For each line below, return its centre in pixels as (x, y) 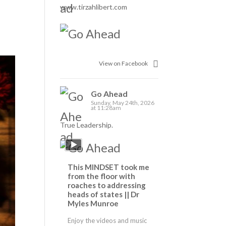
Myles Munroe (93, 203)
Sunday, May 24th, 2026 (123, 102)
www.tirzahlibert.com (94, 7)
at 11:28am (106, 107)
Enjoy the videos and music (107, 220)
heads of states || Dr (104, 194)
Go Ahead (109, 93)
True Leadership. (87, 125)
